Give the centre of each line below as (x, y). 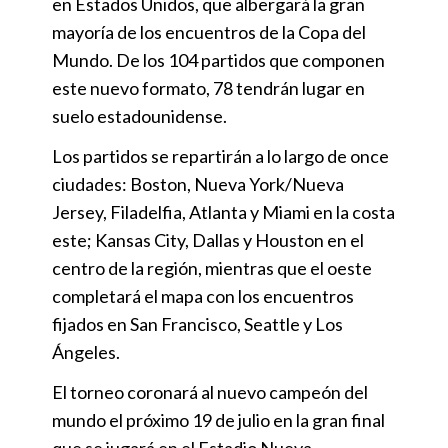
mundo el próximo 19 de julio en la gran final (218, 419)
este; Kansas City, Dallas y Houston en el (208, 239)
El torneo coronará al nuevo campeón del (210, 391)
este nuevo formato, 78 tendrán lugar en (208, 87)
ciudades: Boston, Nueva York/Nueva (198, 183)
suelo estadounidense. (139, 115)
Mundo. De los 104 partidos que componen (218, 59)
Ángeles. (86, 351)
